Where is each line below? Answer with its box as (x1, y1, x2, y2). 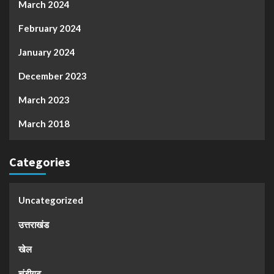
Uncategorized (18, 194, 83, 206)
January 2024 (18, 46, 75, 57)
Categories (9, 154, 70, 169)
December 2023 (18, 70, 87, 81)
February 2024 (18, 22, 81, 34)
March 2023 (18, 94, 70, 105)
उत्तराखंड (18, 218, 49, 230)
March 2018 (18, 117, 70, 129)
